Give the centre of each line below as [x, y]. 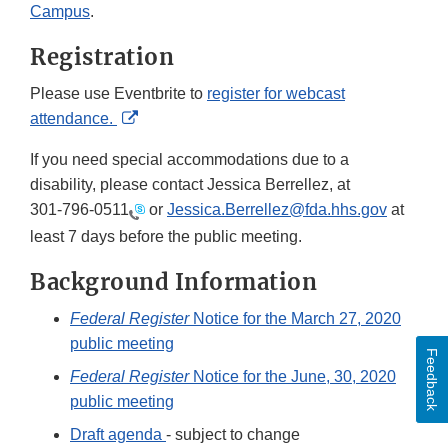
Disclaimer [175, 168]
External [166, 118]
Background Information [173, 281]
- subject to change [233, 434]
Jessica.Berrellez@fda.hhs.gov [277, 210]
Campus [60, 12]
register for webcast [276, 94]
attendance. [73, 119]
